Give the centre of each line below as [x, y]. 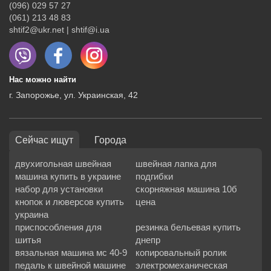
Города [110, 140]
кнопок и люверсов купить [70, 202]
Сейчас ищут [44, 140]
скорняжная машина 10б [186, 189]
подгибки [154, 176]
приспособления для [58, 227]
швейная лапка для [176, 164]
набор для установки [59, 189]
